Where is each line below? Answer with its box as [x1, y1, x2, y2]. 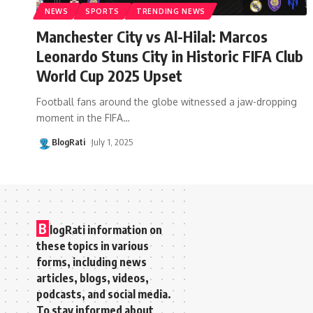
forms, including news [36, 254, 147, 269]
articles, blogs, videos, [36, 270, 149, 285]
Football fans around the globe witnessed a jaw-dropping [36, 95, 297, 108]
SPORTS [85, 6, 120, 15]
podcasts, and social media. [36, 286, 171, 301]
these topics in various [36, 238, 149, 253]
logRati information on [50, 222, 162, 237]
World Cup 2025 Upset [36, 65, 182, 85]
